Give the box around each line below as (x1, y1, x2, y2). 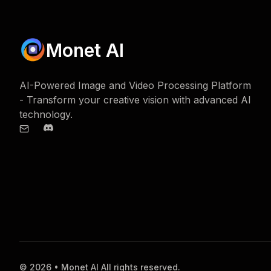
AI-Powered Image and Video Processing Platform (19, 79, 251, 91)
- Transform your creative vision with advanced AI (19, 94, 251, 106)
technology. (19, 108, 73, 120)
